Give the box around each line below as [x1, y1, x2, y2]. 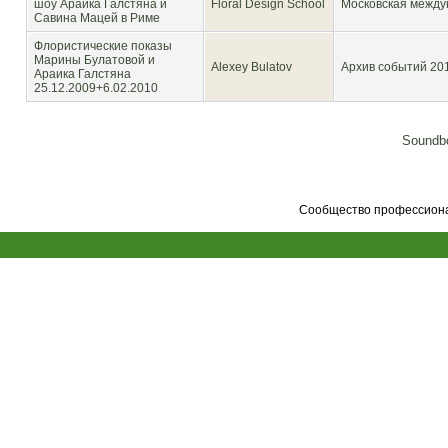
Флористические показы [34, 39, 172, 53]
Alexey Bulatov [211, 60, 292, 74]
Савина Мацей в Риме [34, 11, 160, 25]
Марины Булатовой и [34, 53, 155, 67]
